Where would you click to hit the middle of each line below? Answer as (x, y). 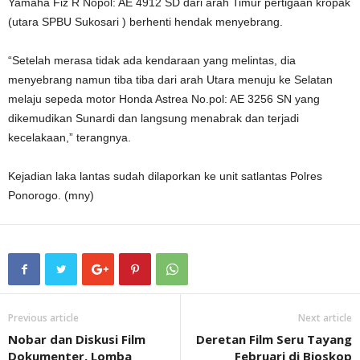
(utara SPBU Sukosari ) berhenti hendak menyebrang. (145, 22)
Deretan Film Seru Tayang (274, 339)
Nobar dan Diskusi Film (77, 339)
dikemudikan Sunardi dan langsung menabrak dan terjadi (153, 118)
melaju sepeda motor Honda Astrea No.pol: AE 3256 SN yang (164, 99)
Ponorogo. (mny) (51, 195)
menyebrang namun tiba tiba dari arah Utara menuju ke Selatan (170, 80)
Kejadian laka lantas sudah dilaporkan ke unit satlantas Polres (165, 176)
